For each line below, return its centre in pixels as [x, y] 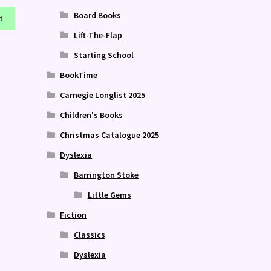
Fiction [73, 214]
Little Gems [109, 194]
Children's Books [92, 115]
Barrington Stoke [106, 175]
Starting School [103, 55]
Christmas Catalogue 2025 [110, 135]
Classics [89, 234]
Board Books [97, 15]
